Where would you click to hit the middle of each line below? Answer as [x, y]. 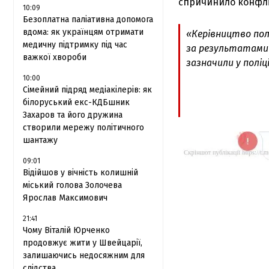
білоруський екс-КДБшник [76, 102]
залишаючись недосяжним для [84, 255]
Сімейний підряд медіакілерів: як [87, 90]
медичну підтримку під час [75, 45]
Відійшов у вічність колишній [80, 173]
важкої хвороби [55, 57]
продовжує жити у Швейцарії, [83, 243]
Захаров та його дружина [73, 115]
